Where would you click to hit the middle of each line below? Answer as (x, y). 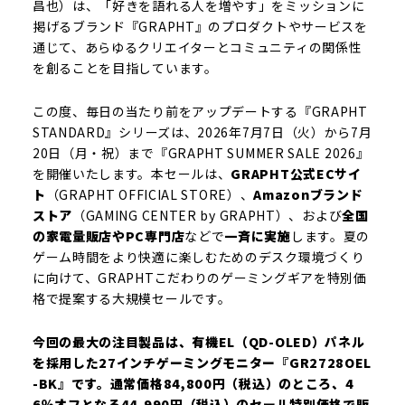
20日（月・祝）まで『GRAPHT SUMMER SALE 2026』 (201, 153)
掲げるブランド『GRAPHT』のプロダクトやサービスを (200, 26)
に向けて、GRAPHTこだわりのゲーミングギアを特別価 (199, 278)
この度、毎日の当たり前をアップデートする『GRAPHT (200, 111)
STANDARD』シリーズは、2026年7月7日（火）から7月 (202, 132)
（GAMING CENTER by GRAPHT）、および (207, 215)
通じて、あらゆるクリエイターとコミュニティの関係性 (197, 47)
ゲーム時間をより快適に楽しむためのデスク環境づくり (198, 257)
